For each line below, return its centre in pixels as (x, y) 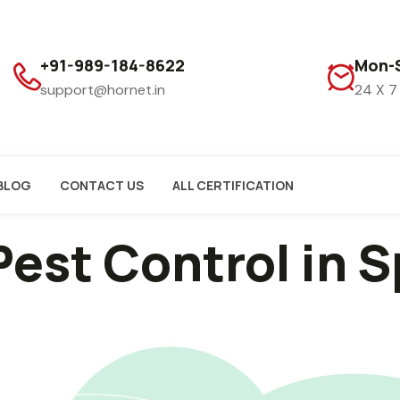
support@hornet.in (103, 89)
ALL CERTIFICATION (233, 185)
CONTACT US (102, 185)
